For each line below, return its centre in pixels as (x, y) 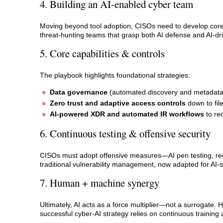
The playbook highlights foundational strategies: (115, 75)
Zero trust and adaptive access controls (118, 103)
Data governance (79, 92)
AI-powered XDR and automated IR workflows (127, 114)
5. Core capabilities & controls (102, 54)
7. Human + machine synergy (100, 183)
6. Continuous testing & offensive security (125, 133)
